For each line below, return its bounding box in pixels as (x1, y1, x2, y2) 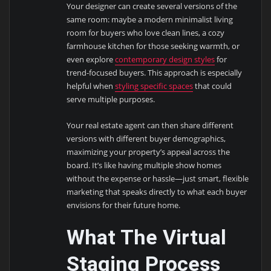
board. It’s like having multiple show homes (67, 159, 222, 171)
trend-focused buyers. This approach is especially (67, 67, 243, 79)
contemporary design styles (115, 54, 215, 65)
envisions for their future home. (67, 199, 181, 211)
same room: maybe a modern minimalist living (67, 14, 233, 25)
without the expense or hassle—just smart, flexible (67, 172, 249, 184)
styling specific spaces (115, 80, 194, 92)
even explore (67, 54, 116, 65)
